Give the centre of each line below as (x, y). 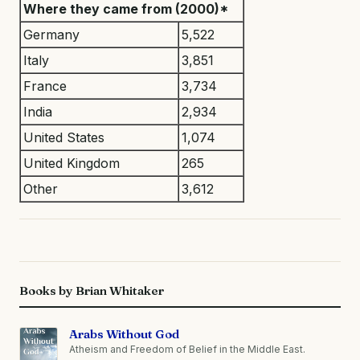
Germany (51, 34)
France (45, 86)
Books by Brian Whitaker (92, 290)
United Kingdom (72, 163)
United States (64, 137)
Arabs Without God (124, 333)
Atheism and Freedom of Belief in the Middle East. (187, 349)
